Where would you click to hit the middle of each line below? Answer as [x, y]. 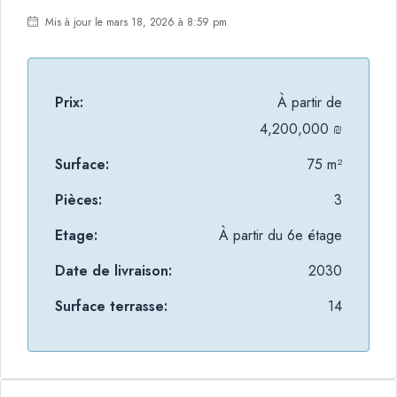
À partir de [310, 102]
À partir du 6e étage [280, 235]
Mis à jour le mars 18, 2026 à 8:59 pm [134, 22]
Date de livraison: [113, 271]
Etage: [76, 235]
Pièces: [78, 200]
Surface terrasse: [111, 306]
